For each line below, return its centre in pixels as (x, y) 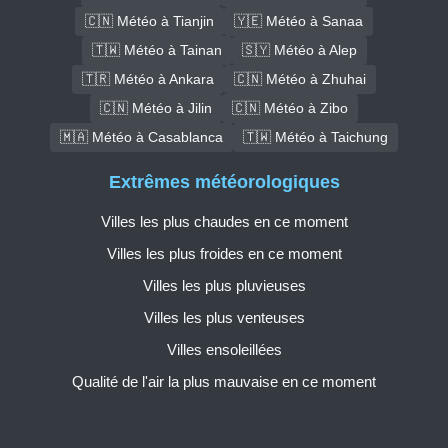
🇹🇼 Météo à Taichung (315, 136)
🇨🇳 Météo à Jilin (156, 107)
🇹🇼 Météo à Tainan (156, 49)
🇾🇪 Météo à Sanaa (298, 20)
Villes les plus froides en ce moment (224, 254)
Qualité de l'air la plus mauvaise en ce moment (224, 382)
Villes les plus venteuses (224, 318)
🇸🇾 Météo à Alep (299, 49)
